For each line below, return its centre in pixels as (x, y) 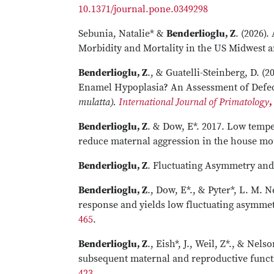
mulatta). (97, 102)
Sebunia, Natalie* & (122, 34)
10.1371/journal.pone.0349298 (143, 9)
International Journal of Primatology (194, 102)
